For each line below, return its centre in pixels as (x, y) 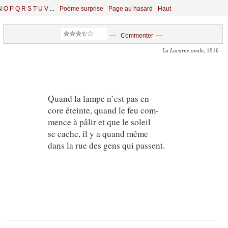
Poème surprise (81, 9)
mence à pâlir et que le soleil (99, 122)
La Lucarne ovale (183, 51)
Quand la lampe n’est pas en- (100, 98)
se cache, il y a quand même (98, 133)
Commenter (137, 35)
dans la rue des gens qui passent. (106, 145)
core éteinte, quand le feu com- (103, 110)
